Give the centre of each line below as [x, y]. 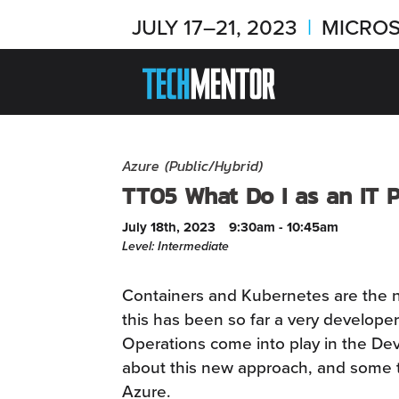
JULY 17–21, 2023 [217, 27]
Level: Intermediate [175, 246]
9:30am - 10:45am [284, 227]
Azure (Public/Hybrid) [192, 166]
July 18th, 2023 [169, 227]
